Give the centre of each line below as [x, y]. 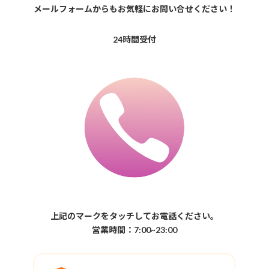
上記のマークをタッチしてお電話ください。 [134, 216]
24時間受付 [134, 39]
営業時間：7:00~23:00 [134, 229]
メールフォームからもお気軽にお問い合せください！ [134, 8]
